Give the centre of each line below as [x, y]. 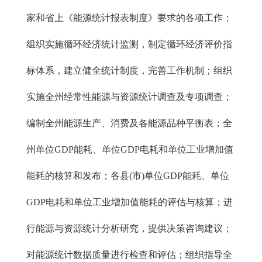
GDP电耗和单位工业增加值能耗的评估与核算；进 [130, 202]
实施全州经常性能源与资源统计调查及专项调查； [129, 97]
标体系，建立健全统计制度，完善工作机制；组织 [129, 70]
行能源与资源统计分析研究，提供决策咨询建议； [129, 228]
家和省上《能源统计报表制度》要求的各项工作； [129, 18]
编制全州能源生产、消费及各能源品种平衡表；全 [129, 123]
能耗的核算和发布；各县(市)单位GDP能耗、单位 [128, 176]
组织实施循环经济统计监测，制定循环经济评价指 [129, 44]
